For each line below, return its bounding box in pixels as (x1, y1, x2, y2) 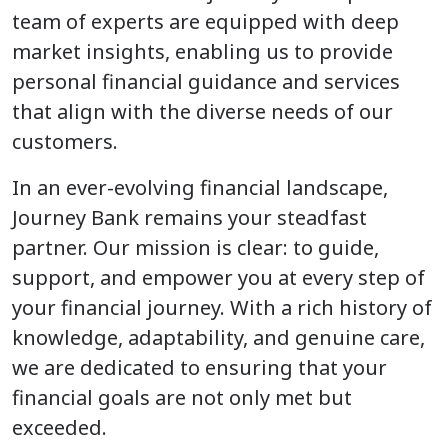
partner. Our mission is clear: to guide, (12, 234, 379, 262)
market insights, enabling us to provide (12, 38, 393, 66)
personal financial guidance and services (12, 68, 400, 96)
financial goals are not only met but (12, 384, 352, 412)
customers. (12, 128, 118, 156)
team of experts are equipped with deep (12, 8, 399, 36)
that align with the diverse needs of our (12, 98, 393, 126)
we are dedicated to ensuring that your (12, 354, 387, 382)
